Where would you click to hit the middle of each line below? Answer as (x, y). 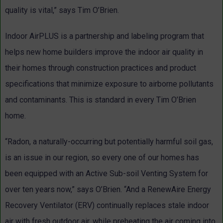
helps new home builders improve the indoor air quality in (104, 52)
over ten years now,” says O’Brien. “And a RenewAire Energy (108, 190)
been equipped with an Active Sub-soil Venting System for (107, 174)
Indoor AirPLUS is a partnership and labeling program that (105, 36)
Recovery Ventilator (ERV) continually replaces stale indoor (107, 206)
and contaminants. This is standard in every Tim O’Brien (101, 100)
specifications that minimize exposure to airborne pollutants (109, 84)
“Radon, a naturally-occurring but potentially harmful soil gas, (109, 142)
